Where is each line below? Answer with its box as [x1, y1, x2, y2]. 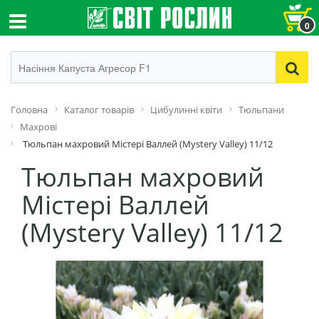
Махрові [20, 120, 57, 133]
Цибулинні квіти [150, 103, 222, 116]
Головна [11, 103, 48, 116]
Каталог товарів [64, 103, 134, 116]
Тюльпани [239, 103, 284, 116]
